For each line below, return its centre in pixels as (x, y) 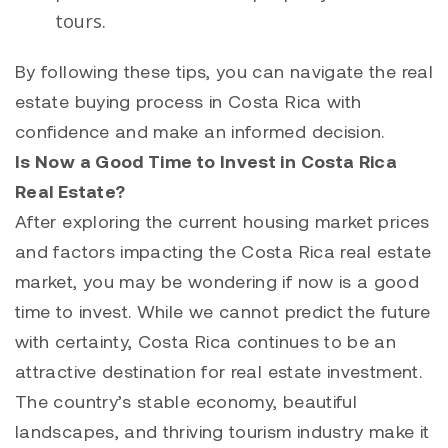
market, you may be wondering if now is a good (217, 280)
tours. (80, 20)
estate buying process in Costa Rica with (188, 100)
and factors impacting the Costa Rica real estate (223, 250)
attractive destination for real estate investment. (218, 370)
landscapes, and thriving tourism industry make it (222, 430)
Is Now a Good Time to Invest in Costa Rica (206, 160)
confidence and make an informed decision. (200, 130)
